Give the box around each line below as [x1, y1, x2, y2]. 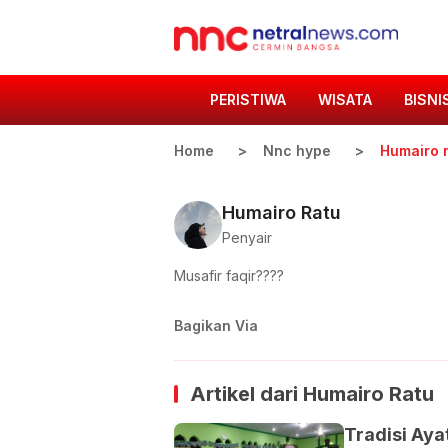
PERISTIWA [210, 91, 286, 108]
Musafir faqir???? [174, 267, 284, 284]
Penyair [222, 228, 272, 246]
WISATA [318, 91, 372, 108]
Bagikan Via [174, 317, 258, 334]
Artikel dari [190, 382, 303, 406]
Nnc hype [263, 142, 331, 159]
